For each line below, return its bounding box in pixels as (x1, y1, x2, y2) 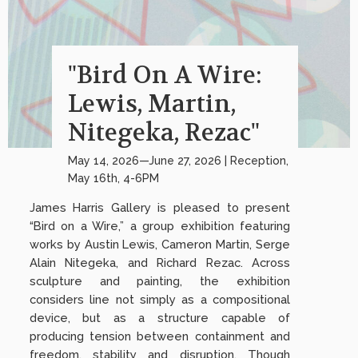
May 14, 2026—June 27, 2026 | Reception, (67, 154, 288, 168)
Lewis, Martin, (67, 89, 236, 121)
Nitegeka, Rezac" (67, 117, 260, 149)
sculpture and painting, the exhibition (29, 274, 291, 288)
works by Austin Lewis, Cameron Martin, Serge (29, 237, 291, 252)
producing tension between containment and (29, 329, 291, 344)
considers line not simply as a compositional (29, 292, 291, 307)
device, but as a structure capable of (29, 311, 291, 325)
